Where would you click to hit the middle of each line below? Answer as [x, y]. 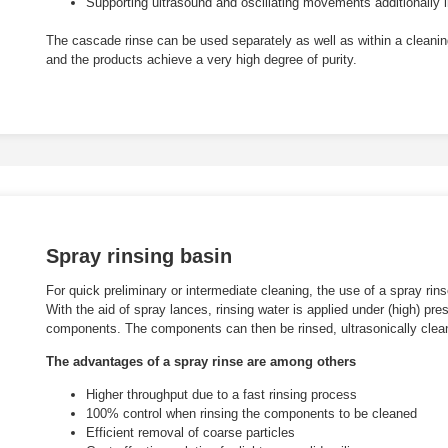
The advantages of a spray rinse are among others [201, 361]
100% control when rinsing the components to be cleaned [251, 414]
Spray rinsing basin [139, 255]
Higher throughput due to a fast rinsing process [221, 395]
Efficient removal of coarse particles [190, 433]
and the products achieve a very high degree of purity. [201, 60]
